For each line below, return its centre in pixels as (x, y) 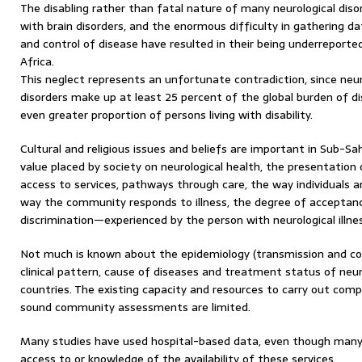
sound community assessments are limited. (135, 307)
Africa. (37, 61)
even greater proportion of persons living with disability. (166, 115)
